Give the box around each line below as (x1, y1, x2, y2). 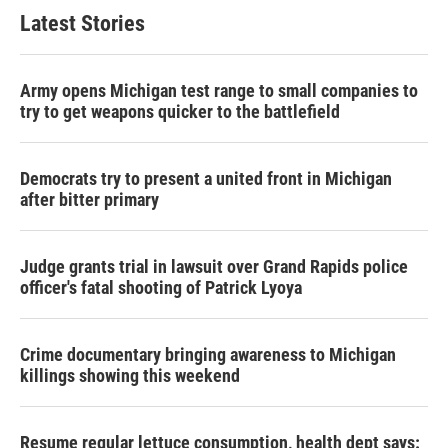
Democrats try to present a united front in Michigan (20, 168, 392, 190)
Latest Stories (20, 11, 145, 37)
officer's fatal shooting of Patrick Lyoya (20, 277, 302, 299)
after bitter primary (20, 189, 159, 211)
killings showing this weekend (20, 365, 240, 387)
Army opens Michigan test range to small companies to (20, 80, 418, 102)
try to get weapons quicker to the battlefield (20, 101, 340, 123)
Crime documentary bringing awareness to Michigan (20, 344, 396, 366)
